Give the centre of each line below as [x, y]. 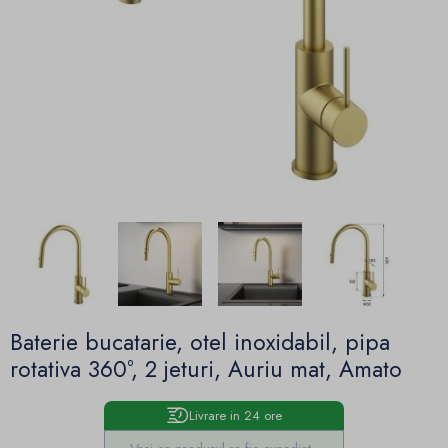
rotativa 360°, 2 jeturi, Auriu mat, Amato [206, 369]
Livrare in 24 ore [235, 415]
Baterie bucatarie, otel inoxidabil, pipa [200, 342]
